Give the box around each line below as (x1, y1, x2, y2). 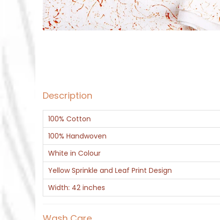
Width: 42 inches (48, 183, 105, 193)
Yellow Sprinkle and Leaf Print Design (48, 165, 172, 176)
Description (43, 89, 92, 102)
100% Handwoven (48, 131, 107, 141)
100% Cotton (48, 114, 91, 124)
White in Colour (48, 148, 101, 159)
